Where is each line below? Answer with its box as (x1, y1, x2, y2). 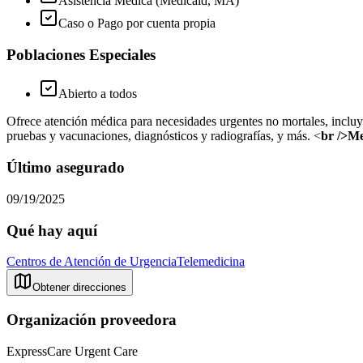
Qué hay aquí (6, 221, 97, 239)
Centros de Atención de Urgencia (6, 254, 177, 269)
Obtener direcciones (32, 281, 126, 294)
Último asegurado (6, 159, 125, 177)
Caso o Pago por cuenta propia (58, 16, 216, 30)
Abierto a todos (58, 87, 137, 101)
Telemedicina (177, 254, 245, 269)
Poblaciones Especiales (6, 45, 156, 63)
